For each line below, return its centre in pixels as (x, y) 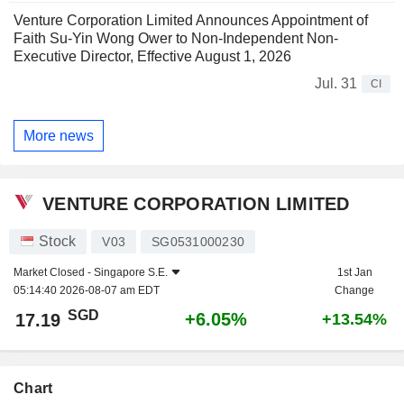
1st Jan (354, 273)
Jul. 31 (336, 84)
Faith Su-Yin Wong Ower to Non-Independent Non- (176, 39)
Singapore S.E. (131, 273)
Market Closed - (54, 273)
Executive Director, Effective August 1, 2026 (152, 57)
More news (59, 135)
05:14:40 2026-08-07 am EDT (87, 291)
